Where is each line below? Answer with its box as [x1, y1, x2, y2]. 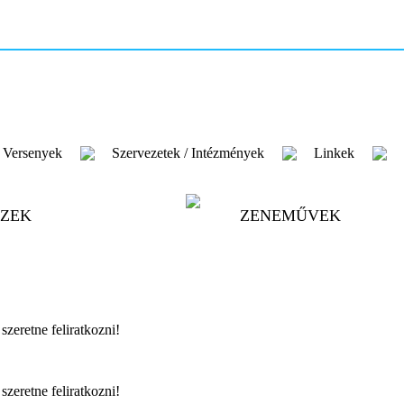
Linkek [314, 145, 354, 161]
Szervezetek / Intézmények [112, 145, 264, 161]
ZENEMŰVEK [239, 207, 341, 225]
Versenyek [3, 145, 62, 161]
